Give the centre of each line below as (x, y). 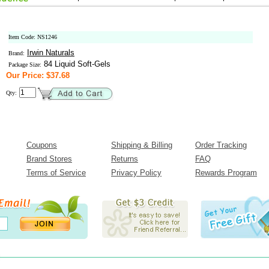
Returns (125, 159)
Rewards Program (226, 173)
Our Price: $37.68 (38, 75)
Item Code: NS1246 (33, 37)
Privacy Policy (136, 173)
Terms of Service (56, 173)
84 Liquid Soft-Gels (76, 64)
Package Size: (25, 65)
